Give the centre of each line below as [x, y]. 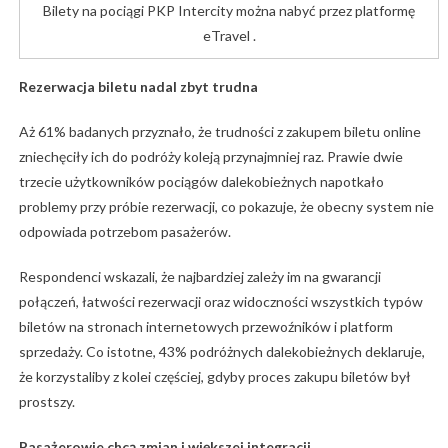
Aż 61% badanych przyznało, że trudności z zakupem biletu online [219, 132]
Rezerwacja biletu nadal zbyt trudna [138, 87]
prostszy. [46, 402]
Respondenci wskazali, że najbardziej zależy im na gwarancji [199, 277]
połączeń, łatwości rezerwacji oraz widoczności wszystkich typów [220, 302]
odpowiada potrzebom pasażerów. [124, 232]
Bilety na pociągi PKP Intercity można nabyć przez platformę [229, 11]
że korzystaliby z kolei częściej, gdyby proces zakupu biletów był [214, 377]
